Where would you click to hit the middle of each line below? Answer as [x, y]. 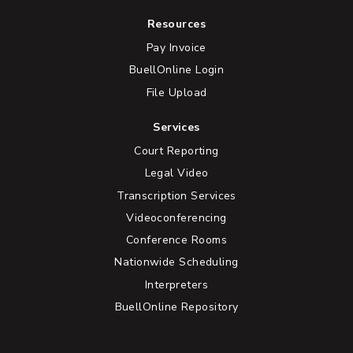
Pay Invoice [176, 48]
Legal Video [176, 173]
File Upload [176, 92]
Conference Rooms [176, 240]
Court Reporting [176, 151]
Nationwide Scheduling [176, 262]
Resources [176, 24]
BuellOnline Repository [176, 307]
